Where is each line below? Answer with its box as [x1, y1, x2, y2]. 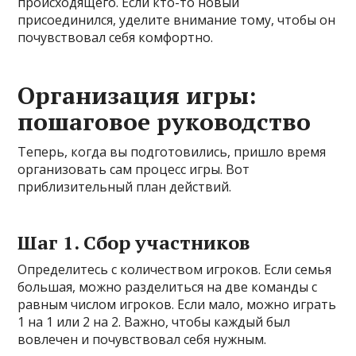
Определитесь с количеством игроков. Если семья [17, 260, 332, 278]
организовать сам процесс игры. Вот [17, 160, 250, 178]
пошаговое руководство [17, 105, 311, 137]
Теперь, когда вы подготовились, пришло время [17, 142, 327, 161]
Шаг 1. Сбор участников [17, 229, 251, 255]
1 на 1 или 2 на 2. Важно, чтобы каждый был [17, 312, 291, 331]
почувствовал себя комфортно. [17, 28, 214, 46]
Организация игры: [17, 79, 257, 111]
